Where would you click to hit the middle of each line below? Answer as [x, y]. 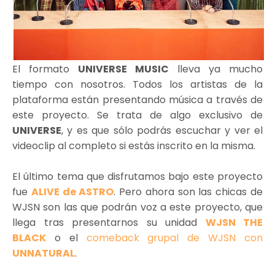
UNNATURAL [44, 253]
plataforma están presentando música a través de [137, 100]
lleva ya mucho [216, 69]
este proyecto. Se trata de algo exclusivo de [137, 115]
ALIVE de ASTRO [72, 192]
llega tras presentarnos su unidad [109, 223]
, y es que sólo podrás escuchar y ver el [162, 130]
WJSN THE [234, 223]
